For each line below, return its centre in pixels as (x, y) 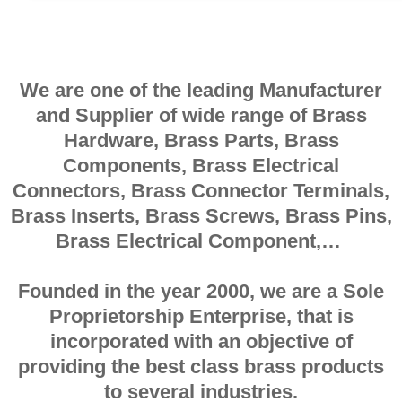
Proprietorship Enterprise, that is (201, 316)
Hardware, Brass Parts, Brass (201, 140)
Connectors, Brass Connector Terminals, (201, 190)
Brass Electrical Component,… (201, 240)
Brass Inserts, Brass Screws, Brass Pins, (201, 215)
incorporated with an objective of (201, 341)
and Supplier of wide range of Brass (201, 115)
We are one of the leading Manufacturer (201, 90)
